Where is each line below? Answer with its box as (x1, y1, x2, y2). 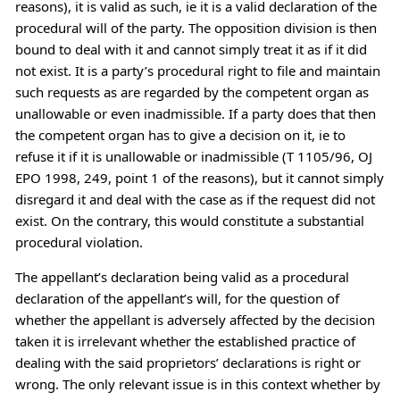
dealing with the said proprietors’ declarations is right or (14, 353, 361, 371)
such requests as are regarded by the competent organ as (14, 82, 369, 101)
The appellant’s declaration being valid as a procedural (14, 267, 349, 286)
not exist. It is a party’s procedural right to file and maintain (14, 61, 380, 79)
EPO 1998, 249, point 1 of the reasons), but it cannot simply (14, 168, 384, 187)
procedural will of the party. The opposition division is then (14, 18, 377, 37)
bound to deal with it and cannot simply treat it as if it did (14, 39, 367, 58)
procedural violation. (14, 232, 143, 251)
